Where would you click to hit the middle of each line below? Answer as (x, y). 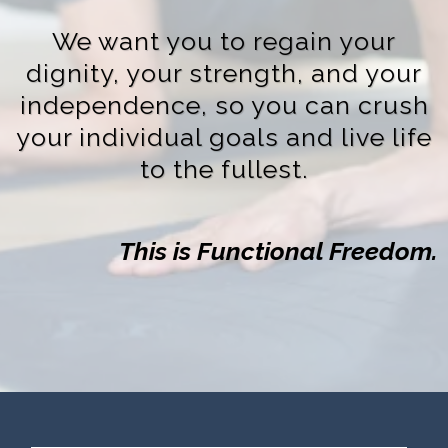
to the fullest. (224, 169)
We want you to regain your (224, 41)
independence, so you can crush (224, 105)
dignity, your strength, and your (224, 73)
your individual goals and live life (224, 137)
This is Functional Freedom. (278, 251)
